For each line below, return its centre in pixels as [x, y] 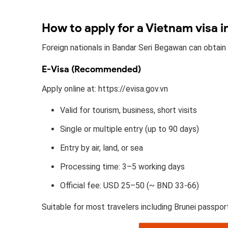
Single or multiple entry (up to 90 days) [130, 129]
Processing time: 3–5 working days [122, 166]
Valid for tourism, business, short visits [129, 110]
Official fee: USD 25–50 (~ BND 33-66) [130, 185]
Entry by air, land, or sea [102, 148]
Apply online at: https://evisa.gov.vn [105, 89]
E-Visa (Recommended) [91, 69]
